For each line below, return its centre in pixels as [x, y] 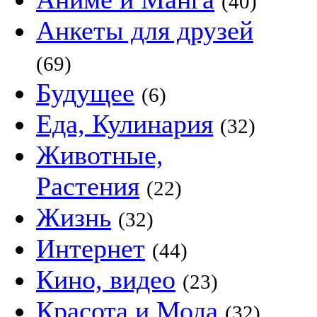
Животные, [100, 155]
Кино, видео [106, 279]
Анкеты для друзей [145, 30]
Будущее [85, 93]
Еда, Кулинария [125, 124]
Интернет [91, 248]
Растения [88, 186]
